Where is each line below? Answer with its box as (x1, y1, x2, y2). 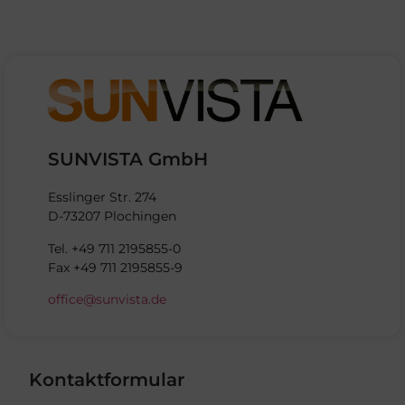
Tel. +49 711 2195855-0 (48, 240, 181, 257)
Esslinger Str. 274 (48, 189, 156, 206)
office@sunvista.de (48, 291, 166, 308)
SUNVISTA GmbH (48, 148, 208, 171)
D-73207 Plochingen (48, 208, 176, 225)
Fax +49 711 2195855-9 (48, 259, 183, 276)
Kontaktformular (29, 369, 184, 391)
